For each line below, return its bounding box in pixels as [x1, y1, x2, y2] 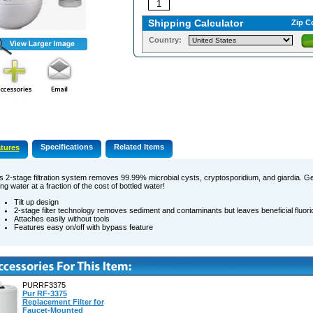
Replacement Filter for [22, 298, 104, 307]
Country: [148, 36, 182, 45]
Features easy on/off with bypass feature [13, 223, 153, 232]
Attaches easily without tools [13, 214, 110, 224]
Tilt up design [13, 198, 59, 207]
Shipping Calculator [147, 17, 243, 29]
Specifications [40, 143, 93, 152]
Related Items [113, 143, 164, 152]
